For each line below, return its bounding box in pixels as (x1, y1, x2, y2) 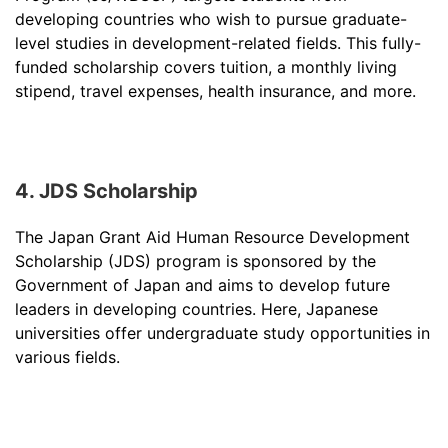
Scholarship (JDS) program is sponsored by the (15, 250, 376, 271)
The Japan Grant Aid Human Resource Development (15, 226, 410, 247)
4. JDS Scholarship (15, 178, 198, 203)
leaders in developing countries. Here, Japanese (15, 298, 378, 319)
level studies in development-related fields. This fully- (15, 32, 421, 53)
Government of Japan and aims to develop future (15, 274, 390, 295)
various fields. (15, 346, 120, 367)
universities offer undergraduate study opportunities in (15, 322, 430, 343)
